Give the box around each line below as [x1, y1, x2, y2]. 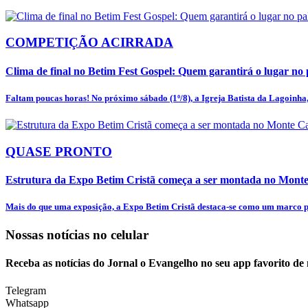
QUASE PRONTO [5, 144, 112, 159]
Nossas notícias [5, 228, 93, 243]
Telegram [5, 284, 46, 296]
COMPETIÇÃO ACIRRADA [5, 35, 173, 50]
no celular [93, 228, 148, 243]
